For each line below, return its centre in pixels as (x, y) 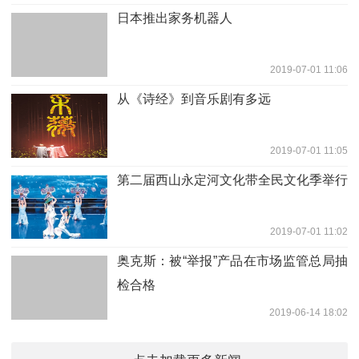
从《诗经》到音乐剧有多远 (194, 99)
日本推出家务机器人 (175, 18)
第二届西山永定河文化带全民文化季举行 (232, 180)
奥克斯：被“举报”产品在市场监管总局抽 (232, 261)
